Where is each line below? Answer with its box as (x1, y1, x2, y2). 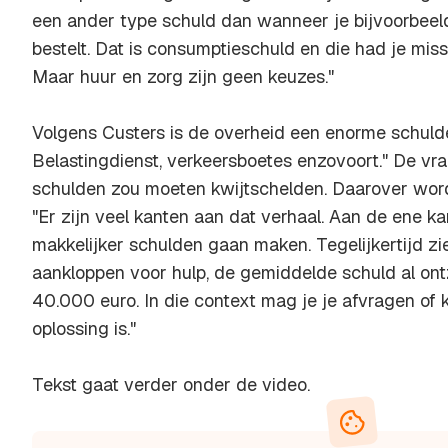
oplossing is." (32, 317, 136, 340)
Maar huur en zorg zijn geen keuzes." (32, 65, 334, 88)
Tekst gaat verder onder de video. (32, 373, 310, 396)
